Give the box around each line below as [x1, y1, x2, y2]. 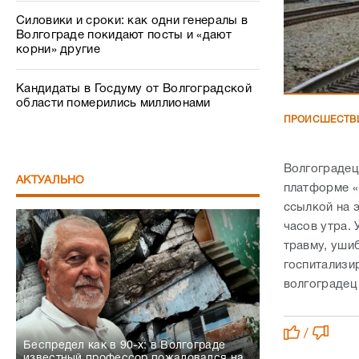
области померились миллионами [16, 98, 211, 109]
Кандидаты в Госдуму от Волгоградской [16, 83, 252, 95]
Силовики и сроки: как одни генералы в [16, 15, 248, 26]
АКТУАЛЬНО [16, 175, 85, 186]
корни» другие [16, 44, 100, 55]
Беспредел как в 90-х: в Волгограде [23, 341, 226, 351]
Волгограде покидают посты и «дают [16, 30, 232, 41]
